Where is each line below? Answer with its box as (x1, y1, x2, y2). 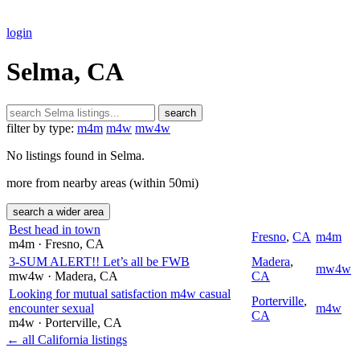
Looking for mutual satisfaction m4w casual (9, 286, 231, 301)
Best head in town (9, 222, 100, 236)
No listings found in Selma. (6, 148, 145, 162)
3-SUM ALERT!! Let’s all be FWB (9, 254, 190, 268)
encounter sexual (9, 301, 94, 315)
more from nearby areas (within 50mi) (6, 175, 198, 190)
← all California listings (6, 332, 127, 346)
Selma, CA (6, 57, 124, 87)
